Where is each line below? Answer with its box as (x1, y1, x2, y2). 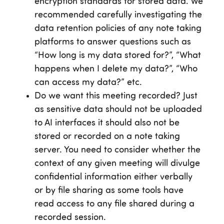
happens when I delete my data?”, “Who (34, 64, 197, 74)
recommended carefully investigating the (34, 10, 202, 20)
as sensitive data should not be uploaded (34, 105, 202, 114)
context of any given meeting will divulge (34, 159, 200, 168)
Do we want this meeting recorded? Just (34, 91, 197, 101)
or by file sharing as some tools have (34, 186, 183, 195)
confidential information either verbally (34, 172, 192, 182)
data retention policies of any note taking (34, 24, 201, 33)
